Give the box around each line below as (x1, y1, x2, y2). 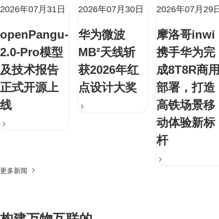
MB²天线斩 (78, 45, 135, 59)
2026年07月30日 (78, 4, 144, 15)
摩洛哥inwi (156, 28, 215, 42)
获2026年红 (78, 63, 139, 77)
